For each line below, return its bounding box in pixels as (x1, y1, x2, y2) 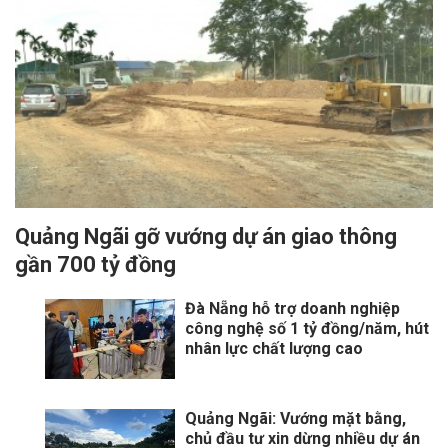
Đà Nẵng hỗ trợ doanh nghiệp (185, 299, 400, 319)
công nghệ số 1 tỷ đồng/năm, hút (185, 319, 429, 339)
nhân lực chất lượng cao (185, 339, 363, 359)
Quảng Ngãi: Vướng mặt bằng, (185, 409, 406, 429)
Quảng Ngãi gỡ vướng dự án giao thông (15, 224, 397, 250)
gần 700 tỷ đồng (15, 252, 176, 278)
